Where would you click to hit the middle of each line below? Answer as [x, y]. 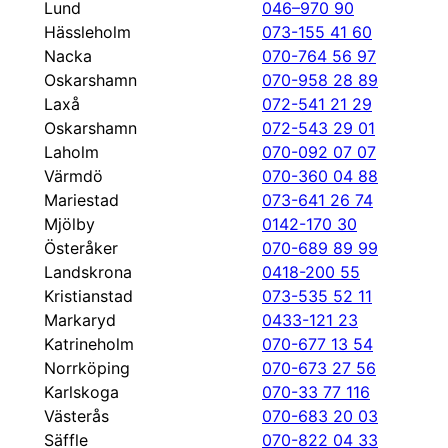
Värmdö [73, 176]
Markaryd [80, 320]
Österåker [81, 248]
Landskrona [88, 272]
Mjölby [69, 224]
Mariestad [81, 200]
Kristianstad [88, 296]
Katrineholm [89, 344]
